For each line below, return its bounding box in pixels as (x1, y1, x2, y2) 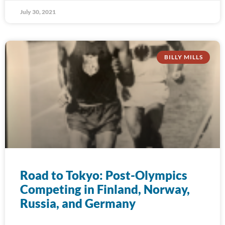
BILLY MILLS (164, 53, 203, 61)
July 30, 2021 (20, 8, 56, 16)
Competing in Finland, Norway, (20, 182, 190, 196)
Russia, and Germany (20, 196, 136, 210)
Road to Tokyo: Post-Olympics (20, 168, 187, 182)
